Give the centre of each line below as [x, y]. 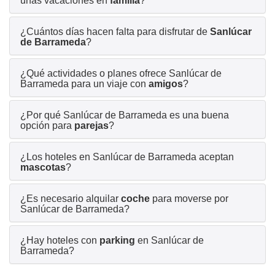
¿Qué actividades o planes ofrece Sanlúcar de [121, 73]
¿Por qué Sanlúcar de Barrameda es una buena [125, 115]
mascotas [43, 167]
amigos [166, 83]
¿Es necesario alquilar [71, 198]
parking [117, 240]
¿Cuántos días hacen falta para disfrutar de [115, 31]
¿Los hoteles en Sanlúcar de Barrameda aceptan [127, 157]
